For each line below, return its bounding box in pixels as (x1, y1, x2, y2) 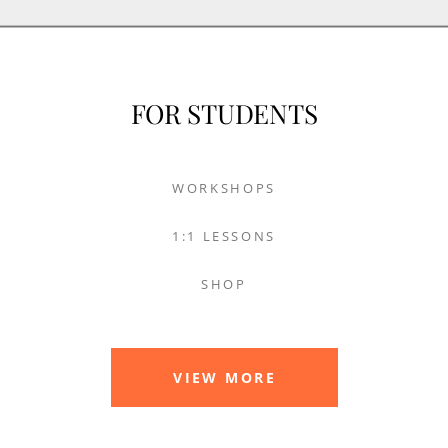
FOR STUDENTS (130, 95, 318, 131)
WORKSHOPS (172, 179, 276, 198)
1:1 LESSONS (172, 226, 276, 245)
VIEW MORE (173, 367, 277, 387)
